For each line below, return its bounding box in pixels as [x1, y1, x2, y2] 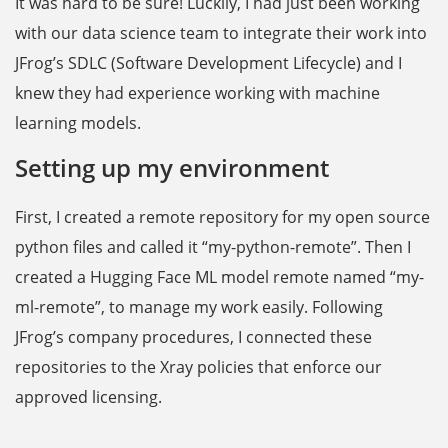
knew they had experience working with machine [15, 82, 380, 105]
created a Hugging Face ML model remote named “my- [15, 266, 424, 289]
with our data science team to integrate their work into [15, 22, 427, 45]
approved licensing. [15, 386, 162, 409]
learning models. [15, 112, 141, 135]
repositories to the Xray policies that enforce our [15, 356, 382, 379]
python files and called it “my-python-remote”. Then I [15, 236, 411, 259]
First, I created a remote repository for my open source [15, 206, 430, 229]
